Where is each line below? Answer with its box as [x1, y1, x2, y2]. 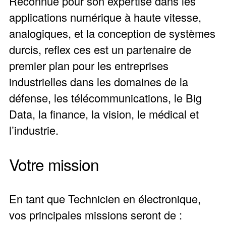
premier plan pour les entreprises [9, 58, 168, 74]
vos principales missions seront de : [9, 207, 182, 223]
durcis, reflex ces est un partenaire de [9, 41, 191, 58]
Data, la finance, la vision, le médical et [9, 106, 199, 122]
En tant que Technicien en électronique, [9, 191, 201, 207]
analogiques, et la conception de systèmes [9, 25, 215, 41]
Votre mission [9, 153, 99, 176]
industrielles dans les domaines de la [9, 74, 188, 90]
